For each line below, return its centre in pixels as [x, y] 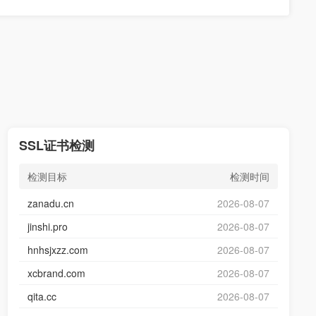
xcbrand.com [57, 273]
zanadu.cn [51, 203]
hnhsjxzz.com [58, 250]
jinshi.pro [48, 226]
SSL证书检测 [57, 145]
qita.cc [42, 296]
